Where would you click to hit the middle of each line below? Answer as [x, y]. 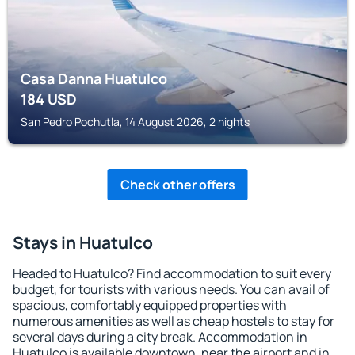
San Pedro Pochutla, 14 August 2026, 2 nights [135, 122]
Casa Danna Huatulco [94, 78]
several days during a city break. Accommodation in [160, 337]
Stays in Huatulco [83, 242]
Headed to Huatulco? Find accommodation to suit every [172, 273]
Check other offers [177, 185]
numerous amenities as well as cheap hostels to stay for [174, 321]
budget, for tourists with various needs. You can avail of [171, 289]
